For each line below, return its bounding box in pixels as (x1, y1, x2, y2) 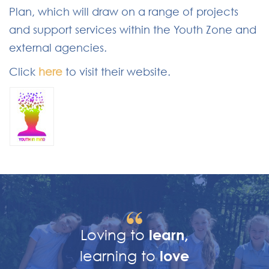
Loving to (80, 225, 149, 243)
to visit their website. (62, 65, 171, 78)
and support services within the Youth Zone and (9, 23, 256, 36)
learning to (80, 246, 160, 264)
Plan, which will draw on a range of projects (9, 5, 238, 18)
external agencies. (9, 41, 110, 54)
